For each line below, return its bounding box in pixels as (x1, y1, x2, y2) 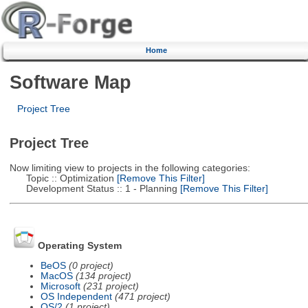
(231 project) (82, 280, 139, 291)
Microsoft (40, 280, 80, 291)
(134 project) (75, 270, 131, 281)
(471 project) (114, 291, 170, 302)
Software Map (9, 71, 131, 93)
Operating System (37, 241, 122, 252)
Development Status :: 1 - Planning (9, 183, 177, 194)
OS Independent (40, 291, 112, 302)
